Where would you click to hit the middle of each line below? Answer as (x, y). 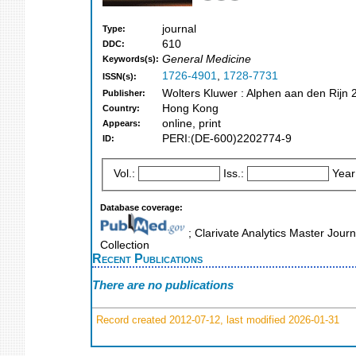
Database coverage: (141, 207)
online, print (192, 124)
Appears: (122, 124)
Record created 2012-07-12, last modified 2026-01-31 (216, 319)
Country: (121, 108)
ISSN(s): (120, 77)
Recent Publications (147, 258)
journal (179, 29)
